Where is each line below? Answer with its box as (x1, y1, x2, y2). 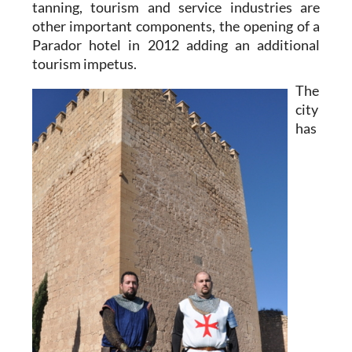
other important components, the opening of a (31, 17, 321, 35)
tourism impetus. (31, 55, 137, 73)
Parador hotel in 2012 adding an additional (31, 36, 321, 54)
